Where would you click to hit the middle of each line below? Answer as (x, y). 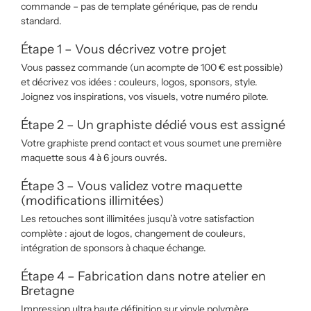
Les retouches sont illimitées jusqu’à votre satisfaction (137, 219)
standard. (41, 21)
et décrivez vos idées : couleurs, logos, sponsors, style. (139, 82)
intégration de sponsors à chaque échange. (114, 248)
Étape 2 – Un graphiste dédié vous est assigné (153, 125)
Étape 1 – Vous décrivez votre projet (124, 49)
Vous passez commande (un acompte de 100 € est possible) (152, 67)
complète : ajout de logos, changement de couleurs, (133, 233)
